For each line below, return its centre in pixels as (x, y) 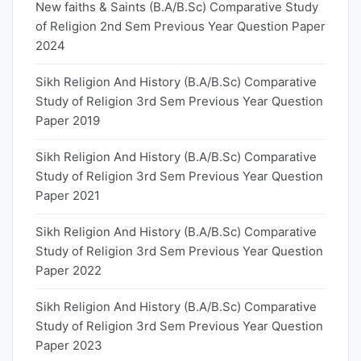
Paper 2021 (68, 195)
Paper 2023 (69, 345)
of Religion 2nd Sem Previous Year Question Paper (180, 26)
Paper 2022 (68, 270)
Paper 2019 (68, 120)
